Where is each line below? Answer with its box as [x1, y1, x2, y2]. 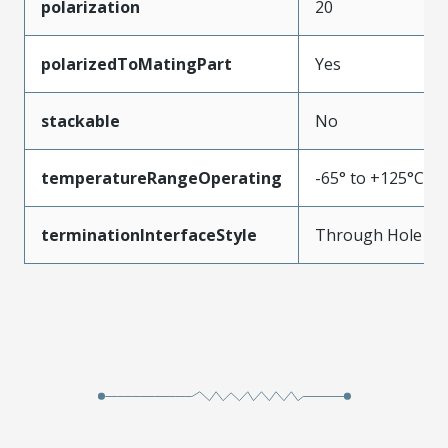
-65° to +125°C [315, 166, 424, 189]
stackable [41, 109, 120, 132]
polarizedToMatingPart [41, 52, 232, 75]
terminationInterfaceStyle [41, 223, 257, 246]
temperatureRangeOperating [41, 166, 282, 189]
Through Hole [315, 223, 422, 246]
